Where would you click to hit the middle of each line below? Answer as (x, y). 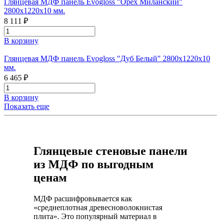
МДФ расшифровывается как (83, 198)
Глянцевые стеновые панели (110, 151)
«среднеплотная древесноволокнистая (98, 207)
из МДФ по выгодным (93, 164)
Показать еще (27, 106)
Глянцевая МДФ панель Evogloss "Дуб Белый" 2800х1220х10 (107, 58)
